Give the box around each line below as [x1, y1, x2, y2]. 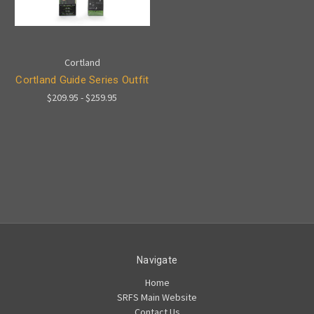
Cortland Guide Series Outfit [15, 73, 149, 86]
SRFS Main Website [117, 290, 197, 303]
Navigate [137, 254, 177, 266]
